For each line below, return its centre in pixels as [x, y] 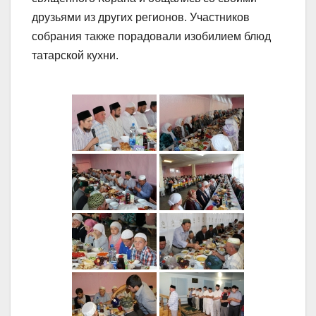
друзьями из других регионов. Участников [141, 18]
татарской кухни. [75, 56]
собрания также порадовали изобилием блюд [151, 37]
